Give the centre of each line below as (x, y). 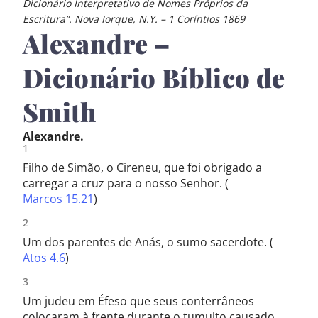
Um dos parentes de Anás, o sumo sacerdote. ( (148, 242)
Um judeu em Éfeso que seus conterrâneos (138, 301)
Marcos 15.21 (58, 199)
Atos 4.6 (44, 258)
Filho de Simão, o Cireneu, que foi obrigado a (142, 168)
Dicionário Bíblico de (154, 77)
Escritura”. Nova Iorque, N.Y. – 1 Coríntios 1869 (134, 19)
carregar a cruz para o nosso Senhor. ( (126, 183)
